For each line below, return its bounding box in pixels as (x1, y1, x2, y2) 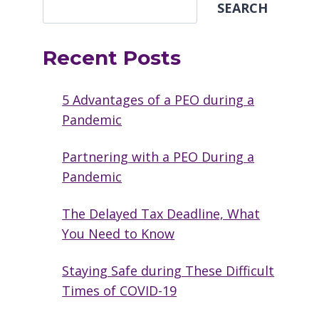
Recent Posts (43, 46, 182, 70)
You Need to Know (62, 225, 175, 243)
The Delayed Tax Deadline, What (62, 205, 261, 223)
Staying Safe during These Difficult (62, 262, 275, 280)
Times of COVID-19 (62, 282, 177, 300)
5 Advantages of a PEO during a (62, 91, 255, 109)
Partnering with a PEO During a (62, 148, 255, 166)
